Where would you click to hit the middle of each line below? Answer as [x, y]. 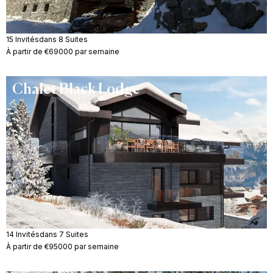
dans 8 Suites [63, 39]
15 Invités [23, 39]
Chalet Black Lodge [76, 89]
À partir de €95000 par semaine [62, 246]
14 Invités [23, 234]
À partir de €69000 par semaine [63, 51]
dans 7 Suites [64, 234]
